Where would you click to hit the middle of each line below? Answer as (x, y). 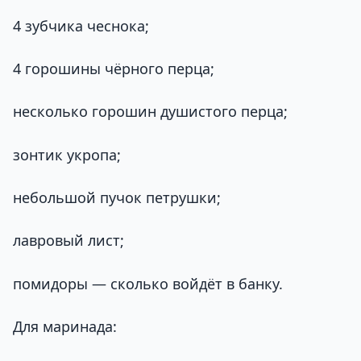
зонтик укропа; (67, 154)
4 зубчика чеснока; (81, 25)
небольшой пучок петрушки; (117, 197)
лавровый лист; (68, 241)
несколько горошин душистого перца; (150, 112)
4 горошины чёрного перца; (114, 69)
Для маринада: (65, 326)
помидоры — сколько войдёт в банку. (148, 283)
